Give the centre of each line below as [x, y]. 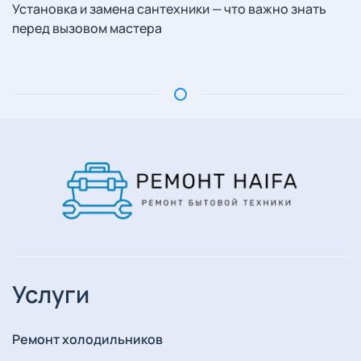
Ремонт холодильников [87, 340]
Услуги [51, 295]
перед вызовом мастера [87, 28]
